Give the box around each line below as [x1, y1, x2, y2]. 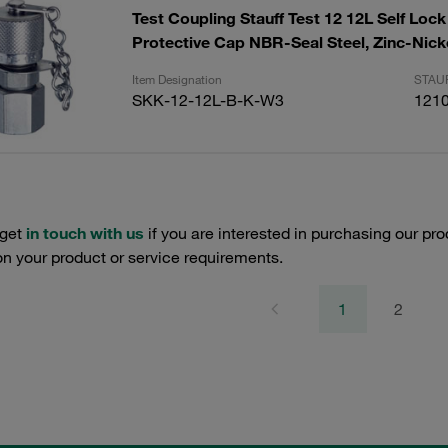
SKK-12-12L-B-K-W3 [131, 90, 284, 110]
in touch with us [25, 223, 144, 243]
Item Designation [131, 71, 222, 87]
